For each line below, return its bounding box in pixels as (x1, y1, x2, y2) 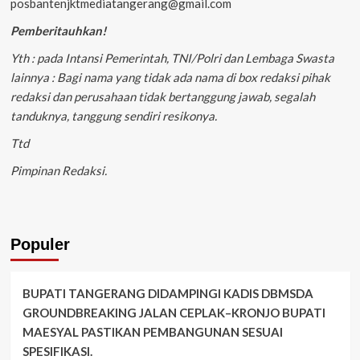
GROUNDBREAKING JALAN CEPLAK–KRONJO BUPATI (22, 305, 325, 320)
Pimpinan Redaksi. (10, 162, 107, 178)
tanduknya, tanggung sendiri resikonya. (10, 108, 217, 123)
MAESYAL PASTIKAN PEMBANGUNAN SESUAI (22, 324, 283, 339)
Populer (10, 235, 70, 253)
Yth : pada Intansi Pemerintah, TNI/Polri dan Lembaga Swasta (10, 50, 334, 65)
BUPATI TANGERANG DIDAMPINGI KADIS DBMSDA (22, 285, 313, 301)
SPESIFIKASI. (22, 343, 92, 358)
